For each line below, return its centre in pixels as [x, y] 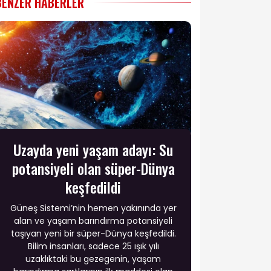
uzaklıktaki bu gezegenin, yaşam [93, 259]
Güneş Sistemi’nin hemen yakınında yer [93, 208]
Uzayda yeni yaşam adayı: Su [93, 149]
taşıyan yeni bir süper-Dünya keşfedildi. [93, 233]
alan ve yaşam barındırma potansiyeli [93, 220]
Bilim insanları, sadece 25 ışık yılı [93, 246]
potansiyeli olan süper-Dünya [93, 168]
